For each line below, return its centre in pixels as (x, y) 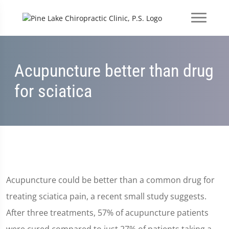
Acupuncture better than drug (114, 71)
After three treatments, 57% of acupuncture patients (107, 213)
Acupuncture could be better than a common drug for (110, 180)
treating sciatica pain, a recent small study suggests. (106, 196)
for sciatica (53, 91)
